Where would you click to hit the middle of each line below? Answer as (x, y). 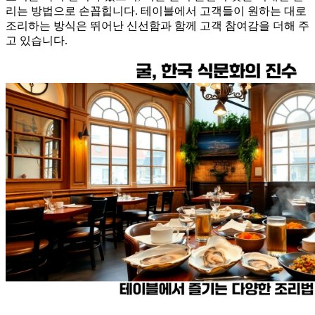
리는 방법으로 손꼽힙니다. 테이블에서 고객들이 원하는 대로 (156, 11)
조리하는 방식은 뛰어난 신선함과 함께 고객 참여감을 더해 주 (157, 25)
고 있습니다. (37, 40)
